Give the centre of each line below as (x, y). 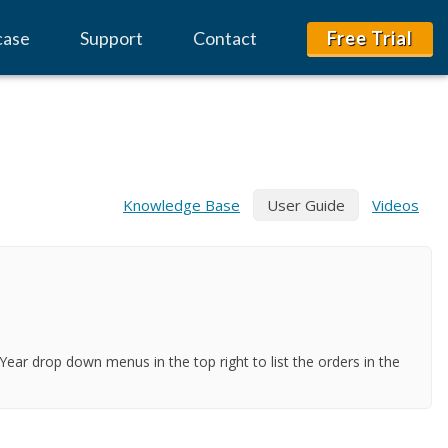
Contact (225, 38)
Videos (395, 204)
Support (111, 38)
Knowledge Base (181, 204)
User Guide (306, 204)
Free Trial (370, 38)
